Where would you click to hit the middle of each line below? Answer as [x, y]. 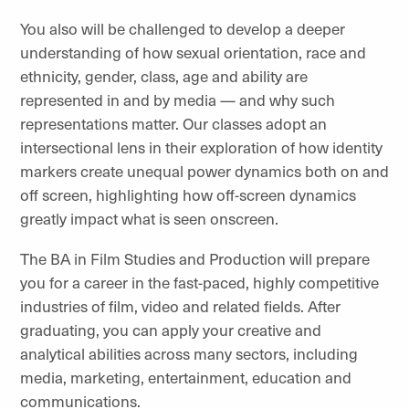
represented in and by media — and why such [178, 100]
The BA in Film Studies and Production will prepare [195, 258]
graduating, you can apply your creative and [171, 330]
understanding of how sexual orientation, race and [193, 52]
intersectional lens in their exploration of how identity [201, 147]
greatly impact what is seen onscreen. [149, 218]
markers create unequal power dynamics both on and [204, 171]
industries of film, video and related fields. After [180, 306]
